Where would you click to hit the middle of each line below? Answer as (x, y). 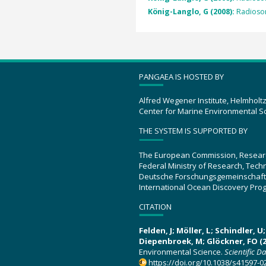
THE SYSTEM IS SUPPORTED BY (193, 131)
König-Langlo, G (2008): (192, 11)
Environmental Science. (182, 252)
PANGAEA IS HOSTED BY (181, 76)
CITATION (155, 206)
